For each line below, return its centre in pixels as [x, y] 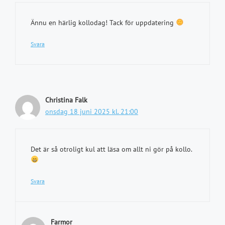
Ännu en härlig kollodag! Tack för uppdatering [103, 23]
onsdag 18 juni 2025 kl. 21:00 [92, 111]
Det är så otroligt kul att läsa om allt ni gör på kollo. [111, 149]
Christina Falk [66, 100]
